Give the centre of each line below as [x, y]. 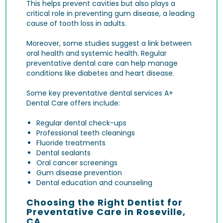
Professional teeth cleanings [86, 133]
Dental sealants [64, 153]
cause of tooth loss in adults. [77, 23]
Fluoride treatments [71, 143]
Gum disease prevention [79, 172]
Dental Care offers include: [73, 103]
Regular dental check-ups [82, 123]
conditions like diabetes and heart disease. [101, 73]
